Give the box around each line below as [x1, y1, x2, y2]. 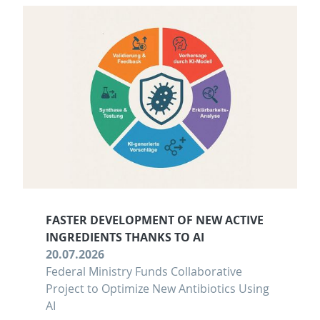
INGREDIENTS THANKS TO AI [46, 229, 204, 246]
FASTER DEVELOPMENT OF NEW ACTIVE [46, 212, 264, 229]
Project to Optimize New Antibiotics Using [46, 281, 269, 297]
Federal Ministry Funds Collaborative [46, 264, 242, 280]
